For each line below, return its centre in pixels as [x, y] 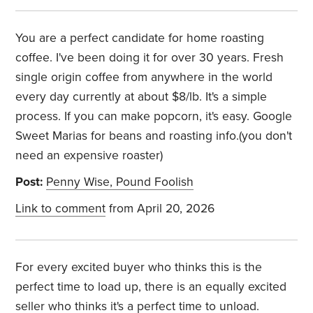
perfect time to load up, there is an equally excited [151, 287]
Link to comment [61, 209]
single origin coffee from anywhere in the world [144, 78]
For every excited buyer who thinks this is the [139, 268]
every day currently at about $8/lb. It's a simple [141, 97]
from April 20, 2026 [160, 209]
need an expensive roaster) [89, 156]
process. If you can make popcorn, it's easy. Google [154, 117]
